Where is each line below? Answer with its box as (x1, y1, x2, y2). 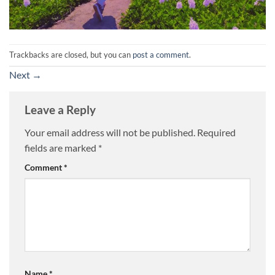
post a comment (133, 50, 189, 60)
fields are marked (25, 142, 98, 154)
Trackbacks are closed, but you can (9, 50, 133, 60)
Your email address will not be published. (25, 126, 195, 139)
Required (197, 126, 236, 139)
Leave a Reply (25, 102, 98, 117)
